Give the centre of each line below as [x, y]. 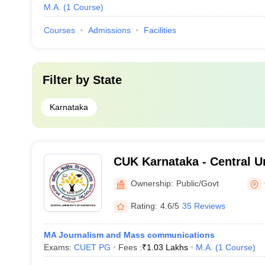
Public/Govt [197, 183]
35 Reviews [203, 206]
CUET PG [92, 247]
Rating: [144, 206]
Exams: [59, 247]
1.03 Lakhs [167, 247]
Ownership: [152, 183]
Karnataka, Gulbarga [171, 177]
